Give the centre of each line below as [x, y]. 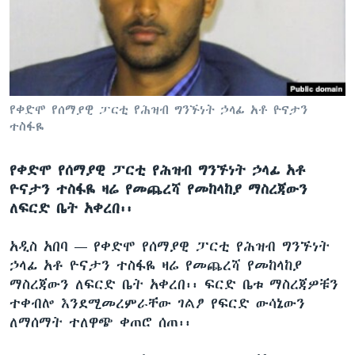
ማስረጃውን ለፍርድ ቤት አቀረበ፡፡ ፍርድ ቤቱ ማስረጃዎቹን [174, 284]
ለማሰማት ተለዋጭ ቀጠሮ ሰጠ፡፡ [100, 322]
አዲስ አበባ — [52, 246]
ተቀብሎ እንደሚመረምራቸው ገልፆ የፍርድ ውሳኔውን [157, 303]
